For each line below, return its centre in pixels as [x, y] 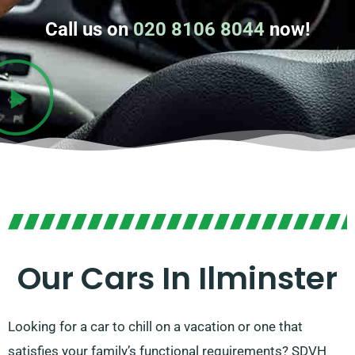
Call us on [89, 30]
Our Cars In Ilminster [177, 279]
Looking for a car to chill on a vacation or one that [155, 327]
